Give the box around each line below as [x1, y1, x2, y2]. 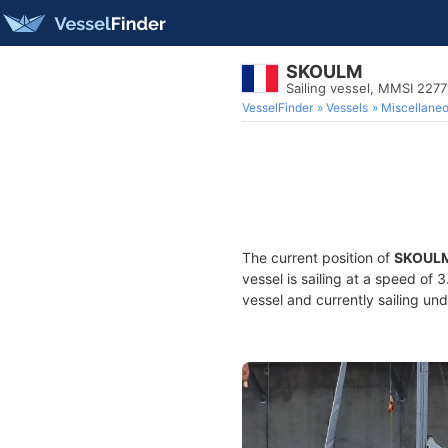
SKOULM [286, 61, 362, 82]
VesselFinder [242, 100, 313, 115]
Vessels [326, 100, 368, 115]
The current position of [242, 249, 394, 266]
